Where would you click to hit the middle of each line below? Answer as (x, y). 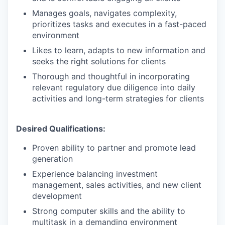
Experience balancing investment (95, 174)
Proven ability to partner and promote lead (114, 148)
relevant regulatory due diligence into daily (114, 87)
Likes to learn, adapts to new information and (119, 50)
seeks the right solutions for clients (99, 61)
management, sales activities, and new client (117, 185)
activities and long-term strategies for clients (118, 98)
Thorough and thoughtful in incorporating (111, 76)
